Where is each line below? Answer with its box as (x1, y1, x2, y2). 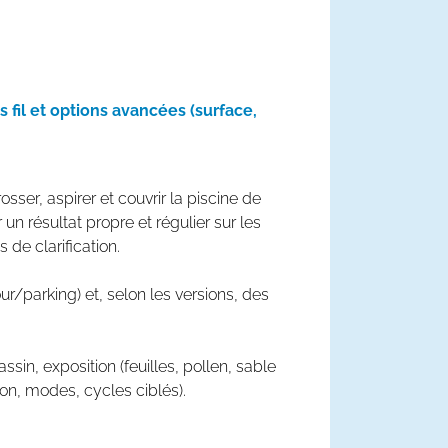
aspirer (47, 189, 96, 208)
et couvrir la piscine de (96, 189, 261, 208)
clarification (35, 237, 117, 256)
